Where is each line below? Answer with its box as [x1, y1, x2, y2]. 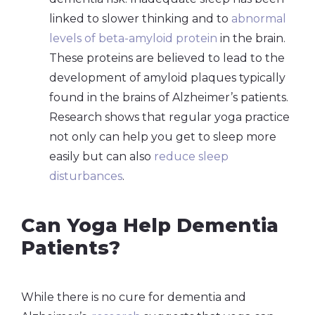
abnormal [231, 11, 286, 25]
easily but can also [49, 149, 154, 163]
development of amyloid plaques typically [49, 70, 285, 84]
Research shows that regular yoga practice [49, 110, 290, 124]
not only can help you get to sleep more [49, 129, 276, 143]
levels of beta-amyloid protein [49, 31, 217, 45]
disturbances [49, 169, 122, 183]
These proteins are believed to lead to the [49, 51, 285, 65]
